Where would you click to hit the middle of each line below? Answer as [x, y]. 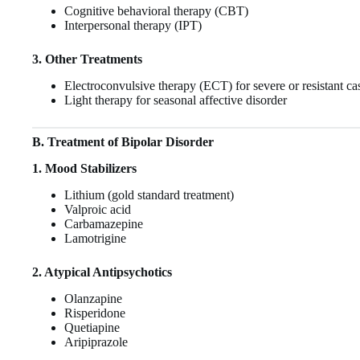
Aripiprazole [96, 342]
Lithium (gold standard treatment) [149, 194]
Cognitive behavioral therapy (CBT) [156, 11]
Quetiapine [92, 327]
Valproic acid [98, 209]
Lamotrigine [95, 238]
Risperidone [95, 313]
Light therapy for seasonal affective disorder [176, 100]
